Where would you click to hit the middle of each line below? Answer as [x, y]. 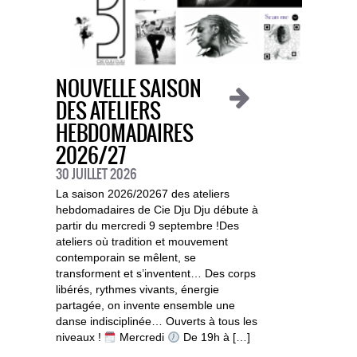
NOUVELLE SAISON [128, 90]
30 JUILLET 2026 [96, 175]
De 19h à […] [216, 337]
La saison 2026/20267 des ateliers [142, 194]
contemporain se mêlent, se [126, 258]
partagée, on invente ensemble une [145, 306]
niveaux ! [80, 337]
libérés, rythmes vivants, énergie [137, 290]
